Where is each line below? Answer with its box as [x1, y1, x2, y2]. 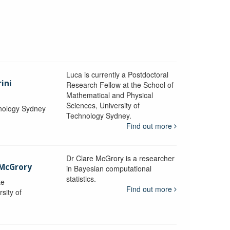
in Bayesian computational [66, 163, 151, 174]
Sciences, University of [66, 100, 140, 110]
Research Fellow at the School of [66, 79, 174, 90]
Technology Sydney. [66, 110, 131, 121]
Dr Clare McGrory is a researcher [66, 152, 175, 163]
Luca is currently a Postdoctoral [66, 69, 168, 80]
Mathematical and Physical [66, 89, 153, 100]
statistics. [66, 173, 96, 184]
